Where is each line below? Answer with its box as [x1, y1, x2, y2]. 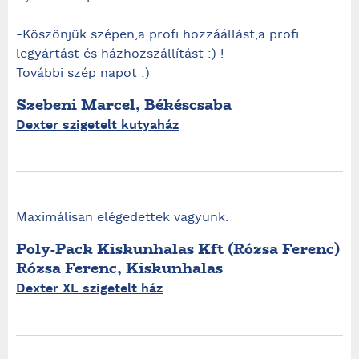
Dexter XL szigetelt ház [16, 280, 163, 297]
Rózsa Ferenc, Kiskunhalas [16, 257, 223, 279]
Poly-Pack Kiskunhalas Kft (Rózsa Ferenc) [16, 238, 340, 260]
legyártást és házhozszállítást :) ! [16, 46, 224, 63]
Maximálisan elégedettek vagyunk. [16, 209, 228, 227]
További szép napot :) [16, 65, 150, 83]
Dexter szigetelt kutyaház [16, 117, 179, 134]
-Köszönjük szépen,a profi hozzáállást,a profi [16, 26, 299, 44]
